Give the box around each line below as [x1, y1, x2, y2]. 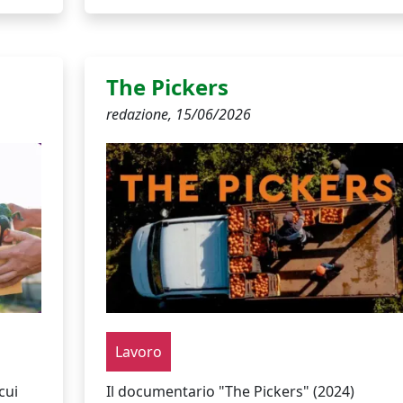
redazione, [105, 103, 175, 124]
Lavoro [114, 341, 162, 362]
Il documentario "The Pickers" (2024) [105, 381, 354, 401]
